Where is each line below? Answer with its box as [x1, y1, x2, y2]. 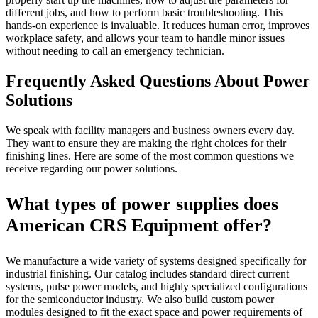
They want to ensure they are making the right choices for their [6, 136, 286, 149]
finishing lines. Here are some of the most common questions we [6, 149, 294, 162]
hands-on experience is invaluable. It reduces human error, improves [6, 18, 309, 31]
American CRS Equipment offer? [6, 214, 272, 236]
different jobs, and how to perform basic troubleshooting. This [6, 6, 283, 18]
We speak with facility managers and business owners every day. [6, 124, 295, 136]
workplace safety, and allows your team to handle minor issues [6, 31, 285, 44]
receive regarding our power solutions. [6, 162, 177, 175]
